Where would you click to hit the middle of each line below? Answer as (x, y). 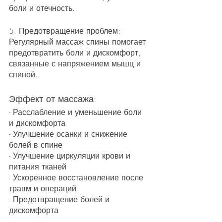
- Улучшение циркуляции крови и (71, 155)
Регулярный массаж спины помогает (79, 41)
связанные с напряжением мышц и (76, 63)
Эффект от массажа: (53, 98)
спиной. (23, 74)
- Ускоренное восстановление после (77, 177)
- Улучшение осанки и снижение (69, 134)
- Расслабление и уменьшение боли (77, 112)
